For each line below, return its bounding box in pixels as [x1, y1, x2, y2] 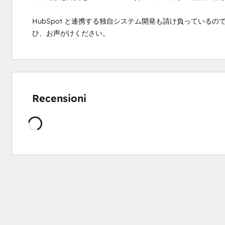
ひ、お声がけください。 [32, 29, 109, 38]
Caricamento [27, 118, 70, 127]
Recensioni [32, 92, 86, 104]
